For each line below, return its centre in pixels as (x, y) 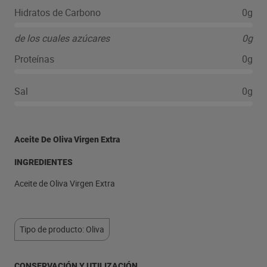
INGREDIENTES (44, 162)
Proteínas (34, 59)
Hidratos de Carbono (58, 13)
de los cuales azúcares (62, 38)
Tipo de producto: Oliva (62, 229)
